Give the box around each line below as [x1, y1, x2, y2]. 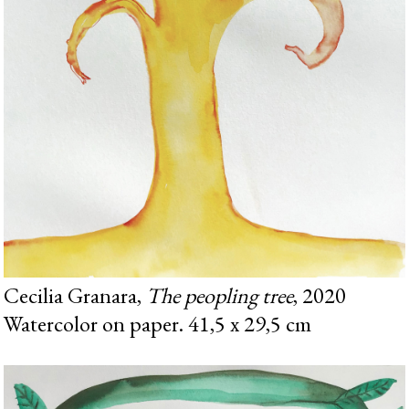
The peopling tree [146, 281, 294, 310]
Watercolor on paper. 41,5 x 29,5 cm [4, 309, 312, 339]
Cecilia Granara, [4, 281, 147, 310]
